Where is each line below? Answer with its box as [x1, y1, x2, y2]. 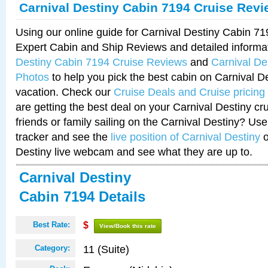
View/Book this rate [99, 223, 156, 229]
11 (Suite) [83, 243, 129, 255]
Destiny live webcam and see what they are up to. [16, 145, 252, 158]
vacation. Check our [16, 86, 114, 98]
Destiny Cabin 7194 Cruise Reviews [16, 56, 187, 68]
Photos [16, 71, 49, 83]
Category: [35, 243, 70, 252]
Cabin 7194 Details [19, 188, 145, 205]
